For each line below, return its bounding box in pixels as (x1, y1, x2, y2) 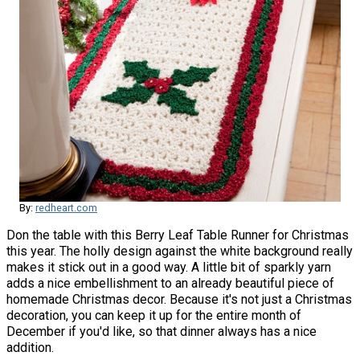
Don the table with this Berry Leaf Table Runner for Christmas (6, 227, 349, 243)
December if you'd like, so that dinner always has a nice (6, 324, 317, 340)
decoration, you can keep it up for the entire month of (6, 308, 301, 324)
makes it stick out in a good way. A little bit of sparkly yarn (6, 260, 331, 276)
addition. (6, 340, 54, 356)
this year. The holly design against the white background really (6, 243, 353, 260)
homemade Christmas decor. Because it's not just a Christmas (6, 292, 352, 308)
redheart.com (35, 202, 97, 215)
